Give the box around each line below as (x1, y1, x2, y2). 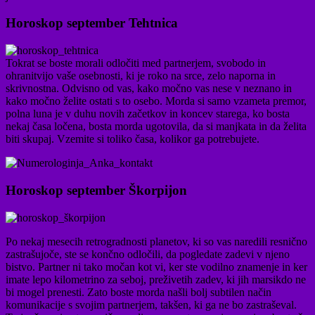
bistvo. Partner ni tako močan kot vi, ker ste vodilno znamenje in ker (6, 260, 307, 273)
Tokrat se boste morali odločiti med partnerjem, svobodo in (6, 57, 266, 70)
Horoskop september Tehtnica (6, 15, 178, 31)
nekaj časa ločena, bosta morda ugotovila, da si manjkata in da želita (6, 120, 307, 133)
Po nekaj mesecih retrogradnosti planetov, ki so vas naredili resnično (6, 235, 307, 247)
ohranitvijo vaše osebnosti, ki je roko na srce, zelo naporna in (6, 70, 276, 82)
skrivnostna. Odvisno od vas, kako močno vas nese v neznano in (6, 82, 292, 95)
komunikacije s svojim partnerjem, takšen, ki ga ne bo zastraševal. (6, 298, 297, 311)
